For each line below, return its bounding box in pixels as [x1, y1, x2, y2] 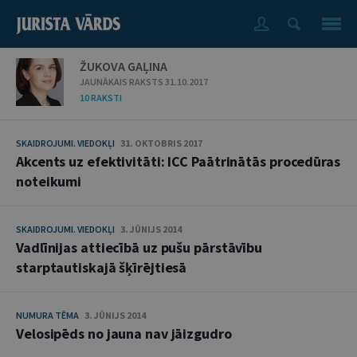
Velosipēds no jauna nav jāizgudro [16, 324, 232, 343]
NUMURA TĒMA [16, 309, 82, 321]
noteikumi [16, 172, 82, 190]
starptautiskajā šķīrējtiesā [16, 258, 187, 277]
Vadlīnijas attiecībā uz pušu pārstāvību [16, 238, 263, 257]
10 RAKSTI [80, 92, 122, 104]
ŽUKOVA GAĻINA [80, 58, 167, 74]
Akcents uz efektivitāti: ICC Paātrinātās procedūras [16, 152, 340, 171]
